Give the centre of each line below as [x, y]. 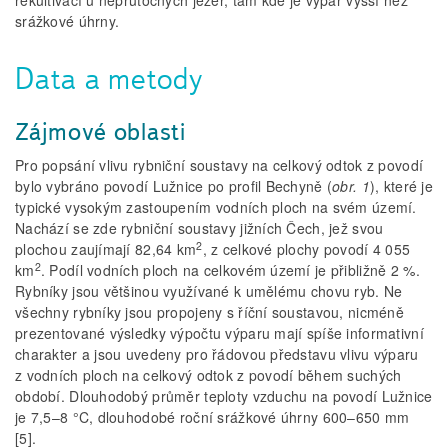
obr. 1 [351, 186]
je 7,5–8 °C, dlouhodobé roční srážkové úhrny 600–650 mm [212, 417]
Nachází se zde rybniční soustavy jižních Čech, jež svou [199, 228]
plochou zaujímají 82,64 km [106, 249]
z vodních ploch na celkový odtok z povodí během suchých [208, 375]
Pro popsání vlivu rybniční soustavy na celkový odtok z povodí [219, 165]
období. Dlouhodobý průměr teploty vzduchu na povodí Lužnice [224, 396]
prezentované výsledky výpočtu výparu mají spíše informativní [219, 333]
